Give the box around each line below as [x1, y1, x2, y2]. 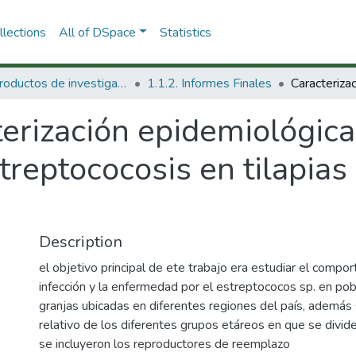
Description [39, 231, 122, 253]
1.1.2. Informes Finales [147, 75, 272, 92]
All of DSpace [58, 23, 136, 41]
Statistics [159, 23, 211, 41]
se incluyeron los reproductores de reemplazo [39, 335, 290, 353]
